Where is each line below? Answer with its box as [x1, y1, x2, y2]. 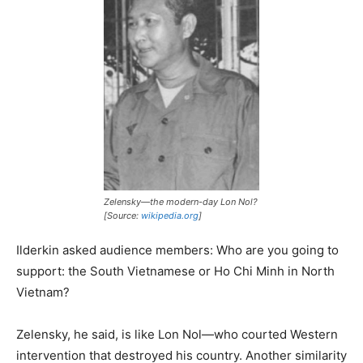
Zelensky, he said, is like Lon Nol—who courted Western [16, 327, 338, 343]
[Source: [104, 210, 141, 222]
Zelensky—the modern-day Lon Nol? [104, 196, 258, 208]
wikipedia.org [141, 210, 199, 222]
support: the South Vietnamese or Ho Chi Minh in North [16, 263, 335, 280]
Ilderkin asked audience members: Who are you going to [16, 242, 339, 258]
